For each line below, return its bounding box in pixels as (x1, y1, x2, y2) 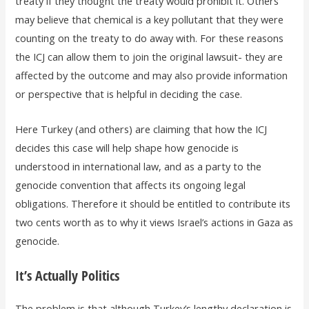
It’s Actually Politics (15, 266, 120, 286)
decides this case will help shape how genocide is (15, 140, 239, 154)
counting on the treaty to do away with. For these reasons (15, 31, 284, 46)
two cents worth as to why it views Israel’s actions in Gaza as (15, 215, 294, 229)
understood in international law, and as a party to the (15, 159, 262, 173)
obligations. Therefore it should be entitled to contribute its (15, 196, 291, 210)
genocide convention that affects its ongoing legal (15, 177, 246, 192)
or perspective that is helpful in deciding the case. (15, 87, 243, 101)
